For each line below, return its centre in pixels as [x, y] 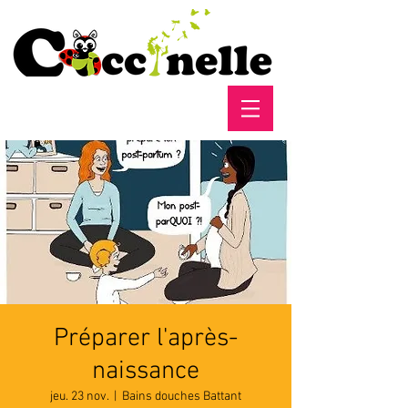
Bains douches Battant [182, 397]
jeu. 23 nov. [79, 397]
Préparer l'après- [146, 339]
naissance [146, 372]
